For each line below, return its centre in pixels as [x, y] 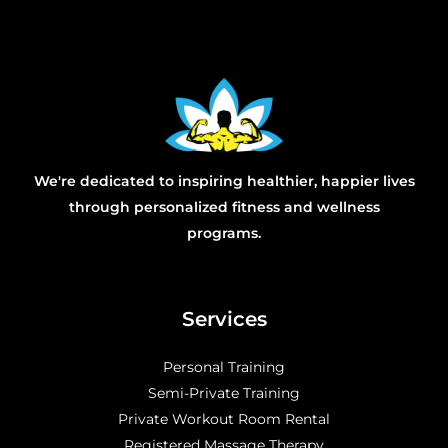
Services [224, 318]
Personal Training [224, 366]
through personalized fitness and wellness [224, 206]
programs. [224, 232]
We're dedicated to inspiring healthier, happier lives [224, 180]
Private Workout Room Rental [224, 418]
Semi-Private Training [224, 392]
